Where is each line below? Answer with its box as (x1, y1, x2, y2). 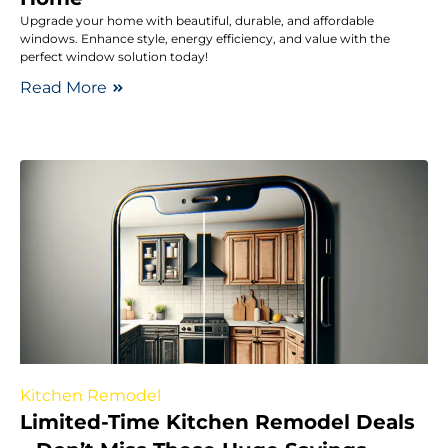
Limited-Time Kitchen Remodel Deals (20, 409, 415, 434)
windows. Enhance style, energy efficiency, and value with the (20, 30, 390, 46)
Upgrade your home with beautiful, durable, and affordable (20, 12, 374, 28)
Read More (20, 77, 107, 97)
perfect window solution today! (20, 48, 208, 64)
